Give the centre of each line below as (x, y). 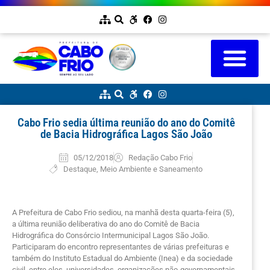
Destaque (80, 169)
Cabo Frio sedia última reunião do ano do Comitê (126, 122)
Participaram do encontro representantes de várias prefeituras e (121, 246)
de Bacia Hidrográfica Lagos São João (126, 134)
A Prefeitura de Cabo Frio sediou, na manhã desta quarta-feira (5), (123, 212)
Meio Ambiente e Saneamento (152, 169)
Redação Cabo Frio (160, 157)
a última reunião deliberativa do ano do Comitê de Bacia (106, 224)
